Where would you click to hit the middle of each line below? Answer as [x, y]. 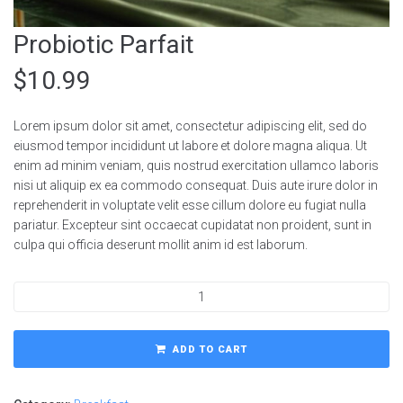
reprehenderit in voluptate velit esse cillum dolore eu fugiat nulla [190, 205]
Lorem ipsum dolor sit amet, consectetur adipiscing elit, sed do [190, 126]
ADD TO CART [210, 349]
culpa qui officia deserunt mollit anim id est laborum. [161, 245]
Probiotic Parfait [104, 45]
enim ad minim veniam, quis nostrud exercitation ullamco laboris [196, 166]
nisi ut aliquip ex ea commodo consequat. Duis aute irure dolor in [196, 185]
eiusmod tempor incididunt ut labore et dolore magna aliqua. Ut [190, 146]
